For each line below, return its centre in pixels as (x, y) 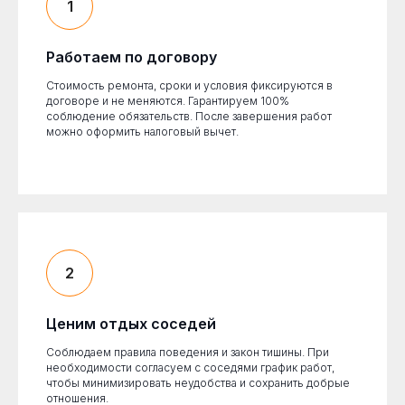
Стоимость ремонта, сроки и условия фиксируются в (189, 85)
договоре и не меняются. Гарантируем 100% (168, 101)
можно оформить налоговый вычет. (142, 132)
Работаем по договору (132, 57)
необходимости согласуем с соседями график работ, (190, 367)
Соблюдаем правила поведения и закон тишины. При (188, 352)
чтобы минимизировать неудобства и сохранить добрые (198, 383)
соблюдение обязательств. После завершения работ (189, 116)
